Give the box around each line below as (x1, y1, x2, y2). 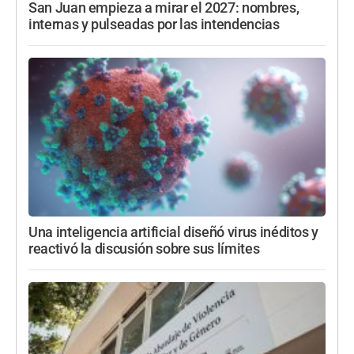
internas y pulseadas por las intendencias (28, 16, 280, 32)
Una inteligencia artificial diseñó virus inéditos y (28, 224, 319, 240)
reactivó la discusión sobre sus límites (28, 240, 260, 257)
